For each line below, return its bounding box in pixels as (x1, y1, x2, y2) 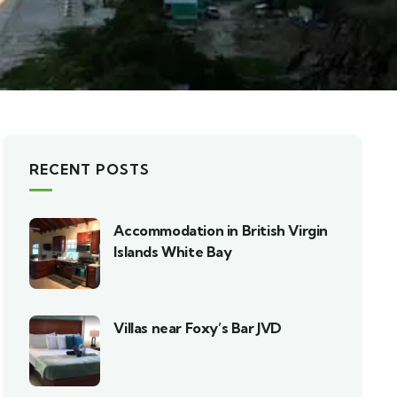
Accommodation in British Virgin (113, 222, 328, 239)
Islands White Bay (113, 243, 232, 261)
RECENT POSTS (29, 160, 151, 178)
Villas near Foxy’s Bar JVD (113, 319, 282, 337)
